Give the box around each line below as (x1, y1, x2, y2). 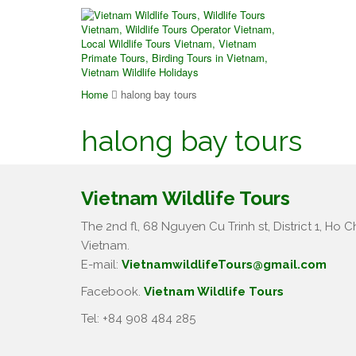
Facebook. (81, 284, 144, 299)
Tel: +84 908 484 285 (81, 311, 195, 326)
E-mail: (81, 257, 122, 272)
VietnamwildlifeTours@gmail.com (122, 257, 327, 272)
